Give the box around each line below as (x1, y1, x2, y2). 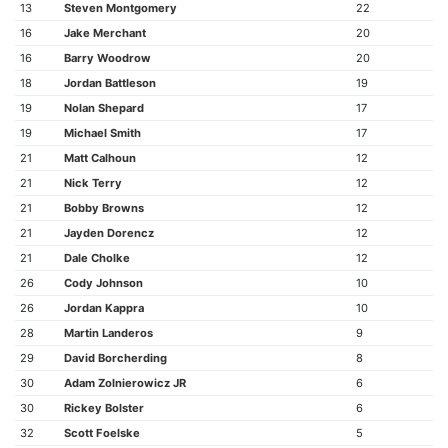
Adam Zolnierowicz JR (63, 376, 186, 390)
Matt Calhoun (63, 151, 136, 165)
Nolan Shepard (63, 101, 144, 115)
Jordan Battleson (63, 76, 156, 90)
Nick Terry (63, 176, 122, 190)
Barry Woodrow (63, 51, 151, 65)
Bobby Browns (63, 201, 144, 215)
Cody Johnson (63, 276, 143, 290)
